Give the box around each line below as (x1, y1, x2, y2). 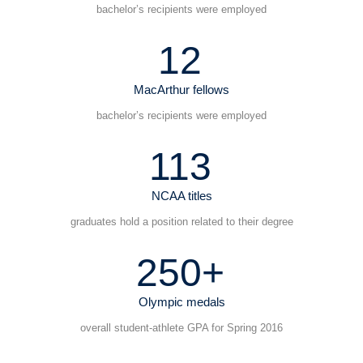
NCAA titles (151, 189, 212, 203)
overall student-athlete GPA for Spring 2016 (80, 322, 283, 335)
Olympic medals (138, 295, 225, 310)
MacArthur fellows (134, 83, 229, 97)
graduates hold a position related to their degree (70, 216, 293, 228)
